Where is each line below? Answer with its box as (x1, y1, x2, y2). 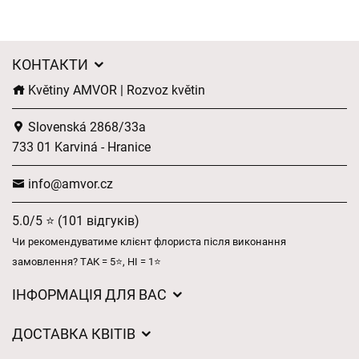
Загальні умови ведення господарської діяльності (12, 313, 315, 328)
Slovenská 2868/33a (25, 119, 146, 135)
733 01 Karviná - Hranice (12, 139, 151, 155)
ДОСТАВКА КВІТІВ (12, 325, 139, 342)
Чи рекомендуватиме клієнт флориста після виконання (12, 236, 286, 248)
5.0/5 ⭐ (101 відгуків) (12, 213, 139, 228)
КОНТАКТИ (12, 56, 91, 73)
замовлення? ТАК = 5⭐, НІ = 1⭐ (12, 256, 161, 268)
